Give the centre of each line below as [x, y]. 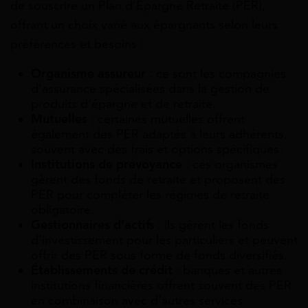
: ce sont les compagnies [216, 74]
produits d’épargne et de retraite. [123, 104]
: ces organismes [230, 165]
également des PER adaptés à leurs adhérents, [159, 134]
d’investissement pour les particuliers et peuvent [164, 240]
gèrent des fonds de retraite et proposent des [158, 180]
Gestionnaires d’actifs [92, 225]
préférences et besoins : [77, 44]
